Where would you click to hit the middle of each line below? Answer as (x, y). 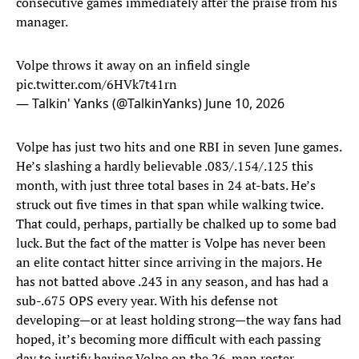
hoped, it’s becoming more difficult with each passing (168, 339)
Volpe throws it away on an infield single (133, 65)
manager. (42, 22)
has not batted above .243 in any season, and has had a (172, 282)
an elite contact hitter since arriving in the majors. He (169, 262)
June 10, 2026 (245, 104)
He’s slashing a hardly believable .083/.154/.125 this (165, 166)
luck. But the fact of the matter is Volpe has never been (171, 243)
